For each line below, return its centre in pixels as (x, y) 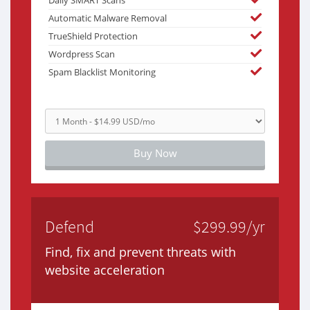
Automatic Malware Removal (108, 19)
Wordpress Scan (82, 55)
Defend (70, 227)
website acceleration (105, 270)
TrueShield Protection (93, 37)
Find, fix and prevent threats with (140, 252)
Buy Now (155, 153)
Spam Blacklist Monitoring (102, 73)
